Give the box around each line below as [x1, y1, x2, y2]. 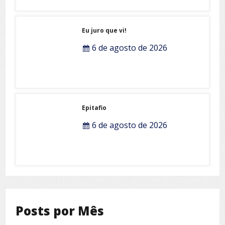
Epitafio [82, 103, 107, 112]
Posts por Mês [16, 202, 104, 219]
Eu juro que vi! [82, 26, 127, 35]
